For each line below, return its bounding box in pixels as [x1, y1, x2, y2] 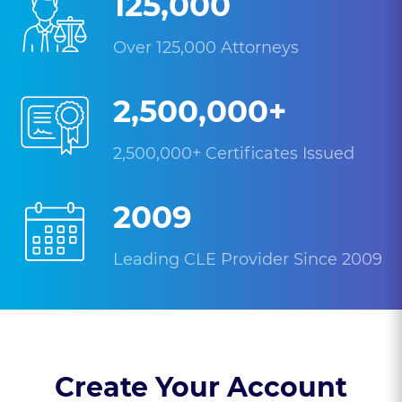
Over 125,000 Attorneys [113, 38, 299, 57]
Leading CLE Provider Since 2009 [113, 249, 382, 269]
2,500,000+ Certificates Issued [113, 144, 354, 163]
